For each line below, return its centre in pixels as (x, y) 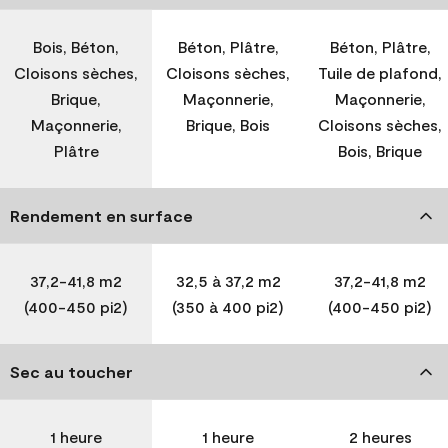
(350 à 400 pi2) (228, 306)
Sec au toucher (71, 371)
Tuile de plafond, (380, 72)
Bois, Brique (380, 150)
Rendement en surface (101, 215)
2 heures (380, 436)
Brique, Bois (228, 124)
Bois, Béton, (76, 46)
